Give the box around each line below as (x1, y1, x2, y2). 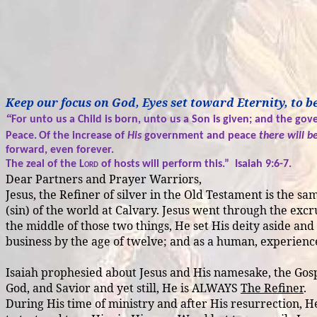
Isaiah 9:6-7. (235, 158, 292, 171)
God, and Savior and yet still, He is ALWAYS (6, 280, 241, 296)
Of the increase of (39, 130, 127, 142)
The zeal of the (6, 158, 79, 171)
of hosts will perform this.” (98, 158, 232, 171)
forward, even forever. (6, 144, 114, 156)
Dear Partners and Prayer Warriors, (6, 171, 202, 188)
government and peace (142, 130, 259, 142)
